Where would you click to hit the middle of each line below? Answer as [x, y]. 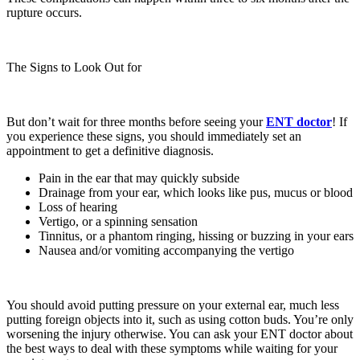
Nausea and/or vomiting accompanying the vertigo [166, 250]
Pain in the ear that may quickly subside [139, 178]
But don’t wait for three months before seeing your [136, 121]
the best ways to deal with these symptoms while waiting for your [172, 348]
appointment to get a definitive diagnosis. [110, 150]
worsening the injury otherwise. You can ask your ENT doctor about [180, 333]
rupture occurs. [44, 12]
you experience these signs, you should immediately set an [154, 136]
